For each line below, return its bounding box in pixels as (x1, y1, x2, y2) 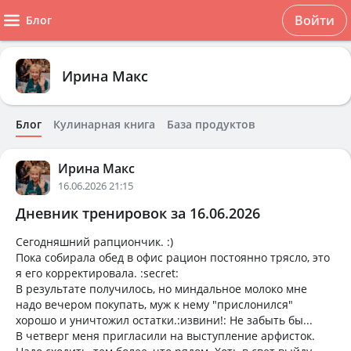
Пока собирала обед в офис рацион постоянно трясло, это (16, 250, 330, 265)
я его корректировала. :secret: (16, 266, 179, 280)
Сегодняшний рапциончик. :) (16, 234, 173, 249)
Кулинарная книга (53, 117, 155, 132)
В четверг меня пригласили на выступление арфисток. (16, 328, 315, 343)
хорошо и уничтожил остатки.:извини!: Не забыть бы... (16, 313, 313, 327)
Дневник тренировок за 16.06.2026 (16, 204, 260, 223)
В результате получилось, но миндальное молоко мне (16, 281, 307, 296)
